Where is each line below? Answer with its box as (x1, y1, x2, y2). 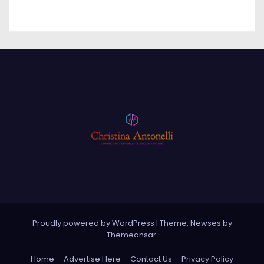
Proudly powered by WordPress (32, 217, 156, 229)
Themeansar (106, 229, 156, 241)
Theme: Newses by (159, 217, 232, 229)
